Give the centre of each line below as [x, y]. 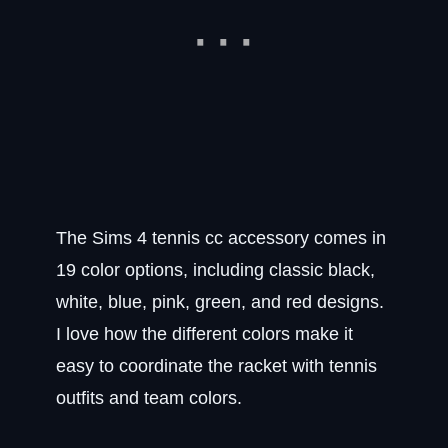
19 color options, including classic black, [215, 270]
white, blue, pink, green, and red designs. [220, 302]
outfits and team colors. [149, 398]
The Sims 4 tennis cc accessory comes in [221, 238]
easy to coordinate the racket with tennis [216, 366]
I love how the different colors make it [204, 334]
